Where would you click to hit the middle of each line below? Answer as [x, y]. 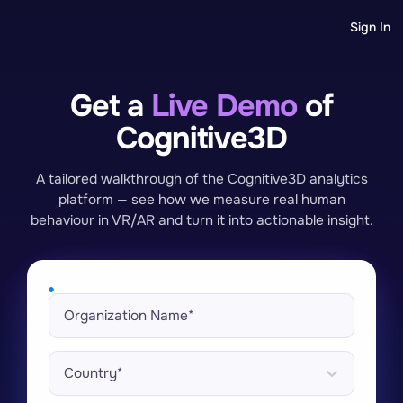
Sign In [370, 27]
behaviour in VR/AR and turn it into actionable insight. [201, 220]
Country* [93, 373]
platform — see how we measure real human [201, 200]
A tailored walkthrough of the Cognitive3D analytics [201, 179]
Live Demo [224, 106]
